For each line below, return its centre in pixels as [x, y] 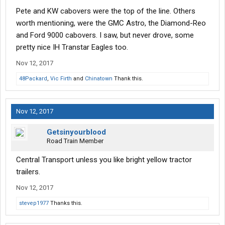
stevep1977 [34, 203]
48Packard [33, 79]
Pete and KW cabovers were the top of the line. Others [106, 11]
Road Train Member [75, 141]
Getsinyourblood [76, 132]
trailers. [28, 172]
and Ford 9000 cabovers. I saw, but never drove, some [105, 35]
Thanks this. [66, 203]
